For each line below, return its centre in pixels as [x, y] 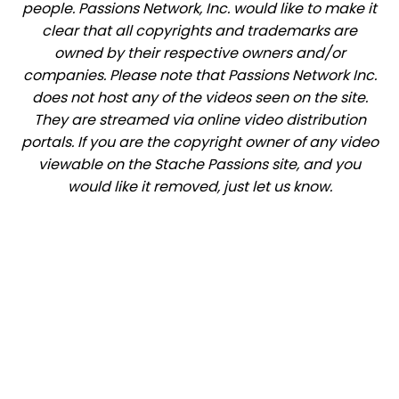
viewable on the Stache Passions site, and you [199, 164]
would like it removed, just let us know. [199, 186]
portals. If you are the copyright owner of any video [199, 142]
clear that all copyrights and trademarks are [199, 30]
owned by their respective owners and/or [199, 53]
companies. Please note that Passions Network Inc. [199, 75]
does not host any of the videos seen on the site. [199, 97]
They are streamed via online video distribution [199, 119]
